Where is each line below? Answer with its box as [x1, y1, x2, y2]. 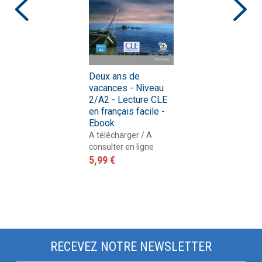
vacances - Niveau [88, 82, 164, 94]
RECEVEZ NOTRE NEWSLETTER [50, 239, 212, 254]
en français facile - [88, 106, 165, 117]
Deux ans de [88, 71, 140, 82]
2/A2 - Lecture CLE [88, 94, 167, 105]
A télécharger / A [88, 130, 152, 140]
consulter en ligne [88, 142, 154, 151]
